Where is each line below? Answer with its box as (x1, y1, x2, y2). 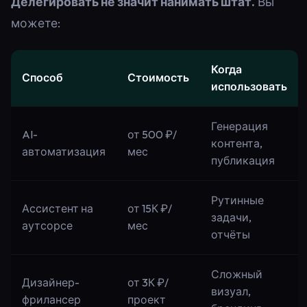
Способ (22, 71, 63, 85)
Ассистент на (22, 201, 93, 216)
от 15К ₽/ (127, 201, 172, 216)
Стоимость (127, 71, 189, 85)
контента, (211, 136, 262, 151)
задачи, (211, 210, 251, 225)
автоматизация (22, 145, 106, 159)
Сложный (211, 267, 262, 282)
